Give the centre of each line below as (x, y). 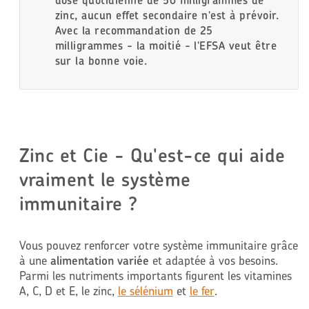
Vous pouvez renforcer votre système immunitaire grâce (158, 245)
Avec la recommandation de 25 (134, 31)
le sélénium (145, 290)
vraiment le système (105, 179)
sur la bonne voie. (101, 61)
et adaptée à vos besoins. (213, 260)
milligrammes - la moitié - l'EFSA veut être (166, 46)
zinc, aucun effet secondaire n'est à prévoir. (167, 16)
